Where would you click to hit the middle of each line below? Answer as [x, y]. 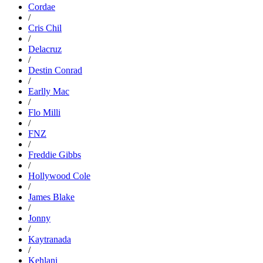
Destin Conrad [55, 70]
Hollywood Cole [59, 176]
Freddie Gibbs [55, 154]
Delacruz [45, 49]
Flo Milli [44, 112]
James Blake [51, 197]
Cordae [42, 6]
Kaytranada [50, 239]
